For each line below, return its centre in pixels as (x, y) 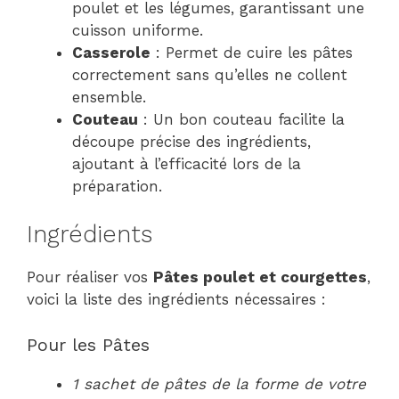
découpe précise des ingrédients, (191, 141)
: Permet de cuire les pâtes (252, 52)
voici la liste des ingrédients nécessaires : (176, 299)
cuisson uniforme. (138, 30)
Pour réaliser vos (90, 277)
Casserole (111, 52)
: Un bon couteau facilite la (241, 119)
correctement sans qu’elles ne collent (210, 74)
